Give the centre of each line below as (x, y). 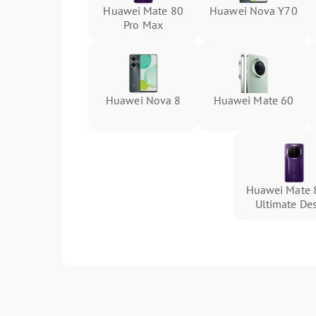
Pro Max (143, 25)
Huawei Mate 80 (143, 11)
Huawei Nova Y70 (254, 11)
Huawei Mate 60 (254, 100)
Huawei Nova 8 (144, 100)
